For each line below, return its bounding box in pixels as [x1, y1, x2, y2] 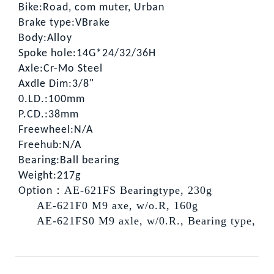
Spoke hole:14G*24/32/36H [18, 47, 156, 59]
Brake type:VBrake [18, 17, 110, 29]
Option [18, 185, 53, 197]
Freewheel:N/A [18, 124, 93, 136]
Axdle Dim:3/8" [18, 78, 94, 90]
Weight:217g [18, 169, 81, 182]
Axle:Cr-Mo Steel [18, 62, 103, 75]
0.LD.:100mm [18, 93, 85, 105]
